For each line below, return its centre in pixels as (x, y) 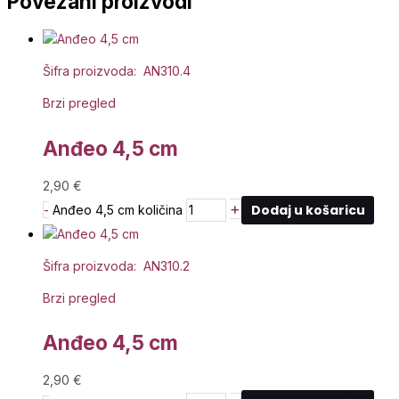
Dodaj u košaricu (308, 210)
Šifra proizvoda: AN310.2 (116, 265)
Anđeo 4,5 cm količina (118, 209)
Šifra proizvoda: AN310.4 (117, 71)
